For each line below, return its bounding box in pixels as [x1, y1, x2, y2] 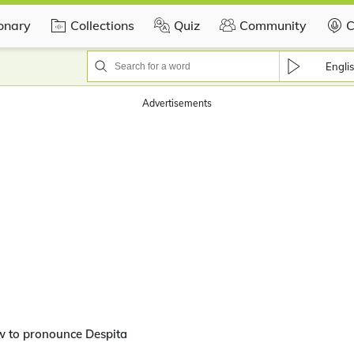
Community [239, 17, 307, 33]
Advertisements [142, 97, 212, 109]
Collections [70, 17, 134, 33]
